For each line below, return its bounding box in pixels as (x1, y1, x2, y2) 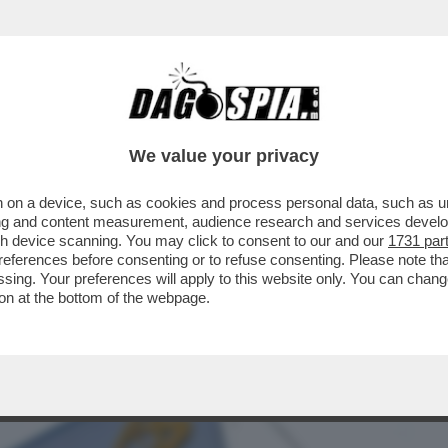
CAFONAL (117, 115, 188, 139)
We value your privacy (129, 146, 319, 166)
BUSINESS (14, 115, 91, 139)
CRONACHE (215, 115, 298, 139)
